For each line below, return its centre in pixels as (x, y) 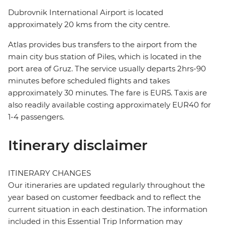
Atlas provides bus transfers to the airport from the (102, 45)
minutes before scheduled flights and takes (89, 81)
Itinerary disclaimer (78, 145)
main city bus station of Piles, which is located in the (105, 57)
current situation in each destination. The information (108, 209)
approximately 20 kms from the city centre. (89, 25)
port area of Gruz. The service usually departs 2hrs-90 (107, 69)
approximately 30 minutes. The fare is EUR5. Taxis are (107, 93)
